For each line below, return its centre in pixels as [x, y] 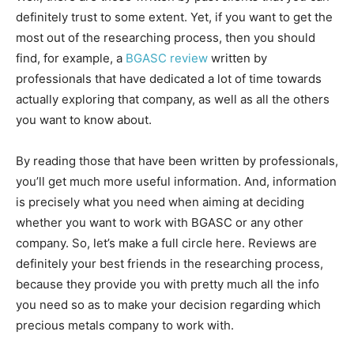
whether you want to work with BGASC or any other [160, 223]
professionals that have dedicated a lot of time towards [169, 79]
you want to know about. [84, 120]
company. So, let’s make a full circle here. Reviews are [166, 243]
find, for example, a [71, 58]
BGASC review [167, 58]
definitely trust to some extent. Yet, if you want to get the [174, 17]
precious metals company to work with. [125, 326]
